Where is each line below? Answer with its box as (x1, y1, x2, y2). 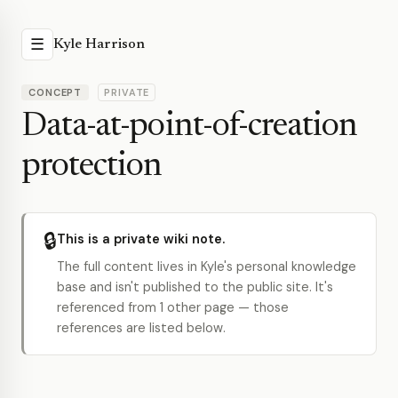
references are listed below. (57, 320, 226, 336)
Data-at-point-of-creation (21, 110, 358, 144)
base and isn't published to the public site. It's (57, 279, 333, 295)
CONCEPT (28, 86, 83, 99)
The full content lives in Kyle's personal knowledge (57, 259, 356, 275)
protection (21, 150, 163, 184)
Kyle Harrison (53, 37, 145, 52)
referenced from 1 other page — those (57, 299, 289, 315)
